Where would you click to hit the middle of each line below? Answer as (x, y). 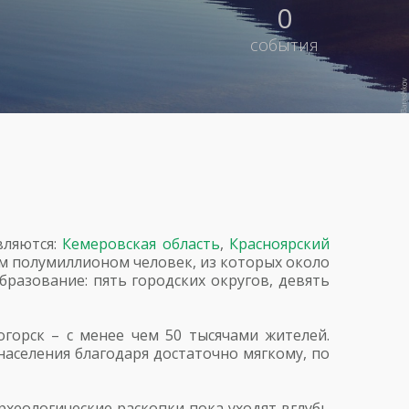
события (284, 45)
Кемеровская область (141, 244)
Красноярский (280, 244)
